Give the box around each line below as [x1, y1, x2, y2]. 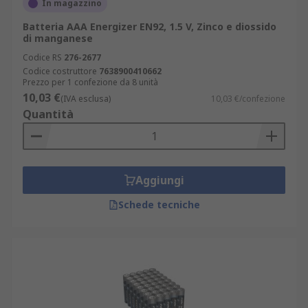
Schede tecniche [118, 198, 200, 211]
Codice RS [23, 52, 62, 63]
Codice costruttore [23, 65, 97, 77]
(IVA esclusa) [60, 93, 111, 104]
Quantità [23, 107, 74, 122]
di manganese [23, 32, 93, 45]
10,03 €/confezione [211, 93, 285, 104]
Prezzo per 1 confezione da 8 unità [23, 76, 158, 88]
